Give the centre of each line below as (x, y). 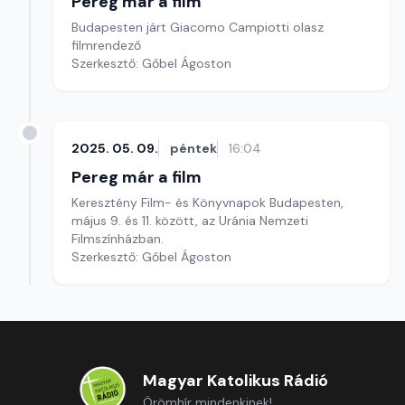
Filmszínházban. (118, 239)
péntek (193, 148)
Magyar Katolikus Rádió (235, 381)
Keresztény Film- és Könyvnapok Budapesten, (207, 202)
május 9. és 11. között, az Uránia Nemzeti (190, 221)
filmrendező (108, 45)
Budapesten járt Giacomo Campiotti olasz (198, 27)
